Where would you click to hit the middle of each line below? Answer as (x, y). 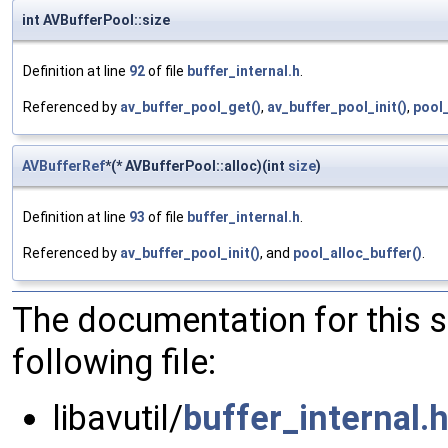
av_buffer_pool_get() (190, 107)
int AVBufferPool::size (96, 20)
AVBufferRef (63, 166)
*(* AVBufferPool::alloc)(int (196, 166)
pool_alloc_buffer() (357, 253)
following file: (114, 362)
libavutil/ (117, 418)
